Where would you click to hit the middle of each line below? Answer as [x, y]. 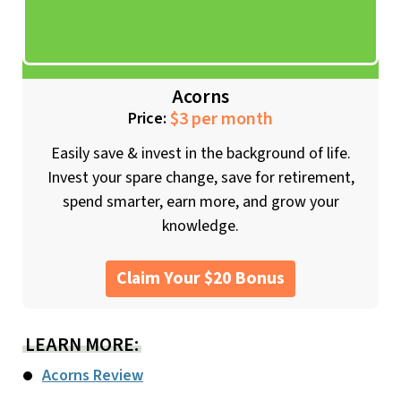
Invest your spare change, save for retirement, [200, 178]
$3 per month [222, 119]
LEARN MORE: [82, 345]
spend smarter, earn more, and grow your [200, 202]
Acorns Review [93, 376]
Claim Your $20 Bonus [200, 279]
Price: [149, 118]
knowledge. [200, 226]
